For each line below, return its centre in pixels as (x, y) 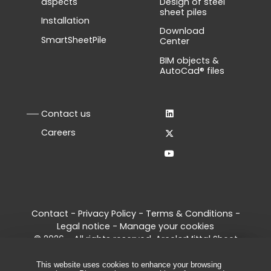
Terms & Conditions (189, 213)
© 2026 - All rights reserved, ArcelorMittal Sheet (135, 239)
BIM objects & (189, 60)
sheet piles (183, 12)
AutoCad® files (192, 70)
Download (182, 31)
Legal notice (83, 226)
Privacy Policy (107, 213)
